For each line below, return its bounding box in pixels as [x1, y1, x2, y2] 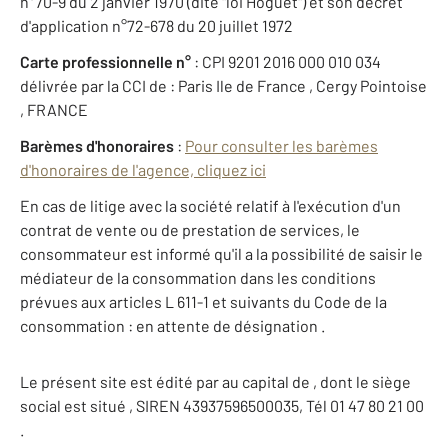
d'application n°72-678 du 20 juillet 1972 [20, 16, 293, 36]
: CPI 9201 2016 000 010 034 [191, 52, 381, 72]
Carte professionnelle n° [20, 52, 191, 72]
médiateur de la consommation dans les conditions [20, 268, 376, 288]
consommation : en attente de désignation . [20, 316, 325, 336]
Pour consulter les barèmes [185, 136, 378, 156]
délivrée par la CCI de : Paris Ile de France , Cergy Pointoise [20, 76, 427, 96]
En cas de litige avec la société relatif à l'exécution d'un [20, 196, 401, 216]
